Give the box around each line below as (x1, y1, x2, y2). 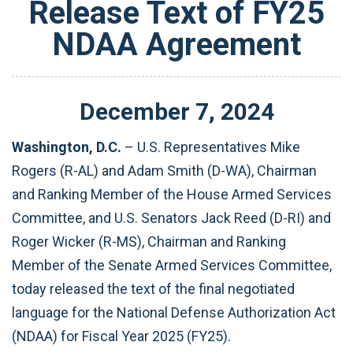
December (79, 98, 190, 125)
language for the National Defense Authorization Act (12, 303, 336, 321)
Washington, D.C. (12, 138, 121, 155)
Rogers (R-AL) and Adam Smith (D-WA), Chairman (12, 162, 317, 179)
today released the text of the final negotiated (12, 280, 295, 297)
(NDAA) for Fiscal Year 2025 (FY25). (12, 327, 231, 344)
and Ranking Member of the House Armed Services (12, 185, 332, 203)
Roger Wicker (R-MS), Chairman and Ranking (12, 232, 286, 250)
